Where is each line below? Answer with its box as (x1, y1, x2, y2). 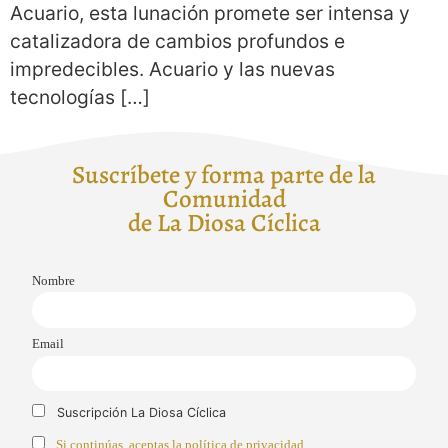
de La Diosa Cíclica (127, 205, 321, 240)
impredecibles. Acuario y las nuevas (10, 57, 335, 82)
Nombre (32, 273, 76, 288)
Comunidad (162, 181, 286, 216)
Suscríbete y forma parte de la (72, 157, 376, 192)
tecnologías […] (10, 85, 150, 110)
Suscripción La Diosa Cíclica (53, 404, 227, 420)
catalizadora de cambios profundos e (10, 29, 345, 54)
